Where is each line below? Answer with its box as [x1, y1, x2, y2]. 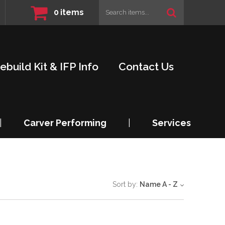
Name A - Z [140, 180, 178, 188]
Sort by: [113, 180, 138, 188]
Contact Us [119, 60, 174, 73]
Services [152, 118, 191, 128]
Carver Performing [24, 118, 106, 128]
